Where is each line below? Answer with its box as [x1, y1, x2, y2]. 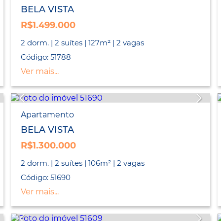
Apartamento [20, 110, 74, 120]
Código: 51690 [20, 173, 71, 183]
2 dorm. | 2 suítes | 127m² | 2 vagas [20, 38, 144, 48]
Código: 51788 [20, 52, 71, 62]
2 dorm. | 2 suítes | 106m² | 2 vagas [20, 158, 145, 168]
